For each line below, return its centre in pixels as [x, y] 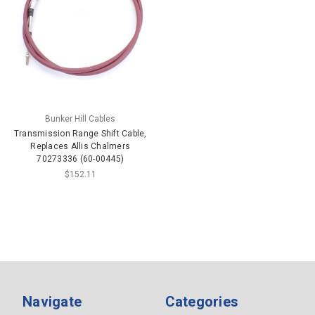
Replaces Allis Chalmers [81, 147]
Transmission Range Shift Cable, [80, 134]
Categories [201, 302]
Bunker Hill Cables [81, 119]
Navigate [52, 302]
